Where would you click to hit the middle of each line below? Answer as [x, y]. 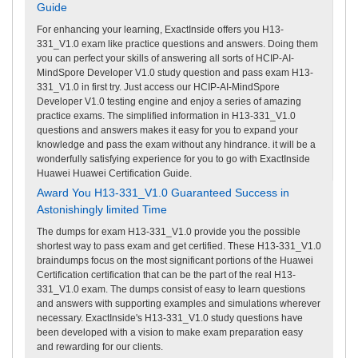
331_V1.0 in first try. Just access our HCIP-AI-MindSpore [158, 87]
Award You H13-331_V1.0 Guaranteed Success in [163, 192]
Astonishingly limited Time [102, 209]
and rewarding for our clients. [100, 346]
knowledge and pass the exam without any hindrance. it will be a [176, 144]
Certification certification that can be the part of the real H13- [166, 274]
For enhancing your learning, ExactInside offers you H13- [160, 29]
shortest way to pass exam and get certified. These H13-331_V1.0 [179, 246]
